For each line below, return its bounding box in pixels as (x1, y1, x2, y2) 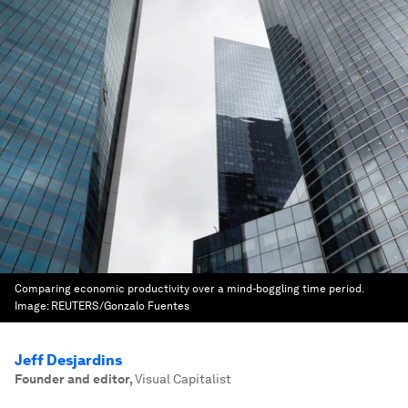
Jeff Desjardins (15, 352, 122, 369)
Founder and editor (15, 372, 129, 386)
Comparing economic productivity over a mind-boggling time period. (15, 282, 363, 295)
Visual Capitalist (135, 372, 231, 386)
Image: (15, 300, 51, 312)
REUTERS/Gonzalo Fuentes (51, 300, 189, 312)
